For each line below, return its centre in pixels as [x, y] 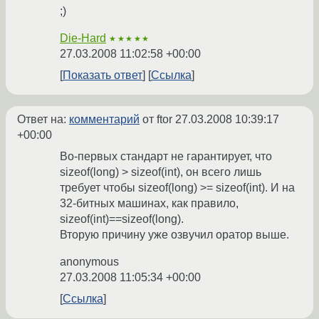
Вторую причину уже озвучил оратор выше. [174, 235]
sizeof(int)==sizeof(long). [122, 219]
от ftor [157, 120]
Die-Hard [83, 38]
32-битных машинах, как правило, [149, 204]
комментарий [104, 120]
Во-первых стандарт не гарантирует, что [166, 157]
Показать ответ [103, 75]
